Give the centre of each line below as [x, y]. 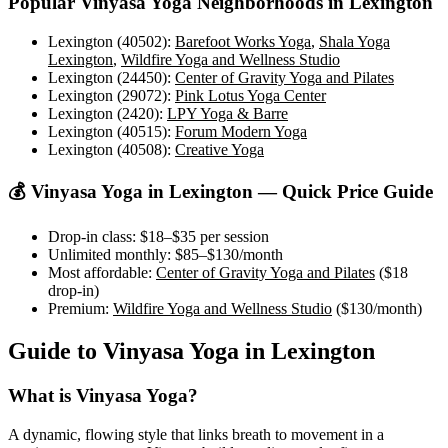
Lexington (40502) [107, 41]
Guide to [55, 351]
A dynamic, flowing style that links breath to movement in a [196, 434]
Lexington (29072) [107, 95]
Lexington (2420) [103, 113]
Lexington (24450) [107, 77]
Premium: [78, 309]
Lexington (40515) [107, 131]
